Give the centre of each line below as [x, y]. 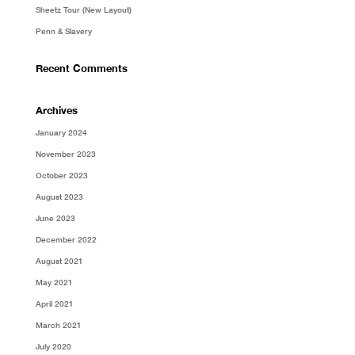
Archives [56, 110]
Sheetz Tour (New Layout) [83, 9]
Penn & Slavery [63, 31]
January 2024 [61, 132]
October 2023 [61, 175]
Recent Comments [81, 68]
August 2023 [59, 196]
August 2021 [59, 260]
